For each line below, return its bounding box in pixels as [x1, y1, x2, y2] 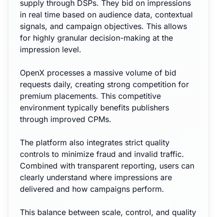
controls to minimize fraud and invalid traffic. [20, 149, 184, 159]
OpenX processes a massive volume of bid [20, 68, 176, 77]
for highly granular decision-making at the [20, 33, 173, 43]
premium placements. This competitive [20, 91, 161, 101]
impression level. [20, 45, 81, 54]
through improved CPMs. [20, 114, 111, 124]
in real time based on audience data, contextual [20, 10, 193, 19]
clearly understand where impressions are [20, 172, 172, 182]
